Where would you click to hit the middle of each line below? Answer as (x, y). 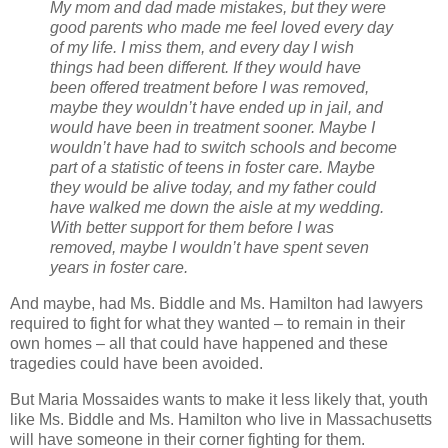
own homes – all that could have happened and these (199, 343)
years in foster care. (119, 268)
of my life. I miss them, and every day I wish (202, 48)
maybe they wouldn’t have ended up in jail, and (216, 108)
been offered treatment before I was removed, (209, 88)
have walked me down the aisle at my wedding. (217, 208)
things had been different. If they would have (205, 68)
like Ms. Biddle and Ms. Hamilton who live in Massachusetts (221, 419)
